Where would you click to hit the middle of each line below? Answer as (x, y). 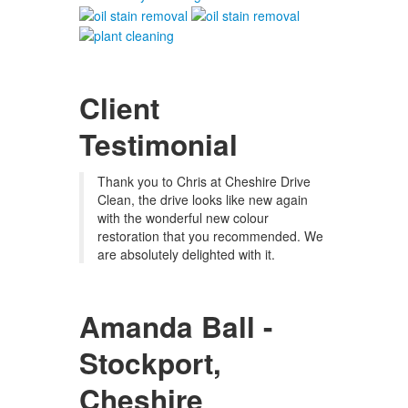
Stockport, (150, 362)
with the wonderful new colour (183, 217)
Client (119, 107)
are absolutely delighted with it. (186, 254)
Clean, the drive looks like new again (203, 199)
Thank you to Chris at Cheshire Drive (204, 181)
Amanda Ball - (176, 326)
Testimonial (158, 144)
